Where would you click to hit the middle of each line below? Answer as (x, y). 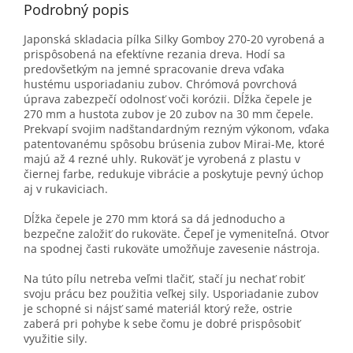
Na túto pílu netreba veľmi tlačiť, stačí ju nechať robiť (164, 278)
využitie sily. (56, 338)
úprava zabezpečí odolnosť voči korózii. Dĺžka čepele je (168, 98)
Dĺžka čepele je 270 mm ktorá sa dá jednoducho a (154, 218)
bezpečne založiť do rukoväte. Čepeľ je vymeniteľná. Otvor (176, 233)
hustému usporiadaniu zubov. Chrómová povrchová (160, 84)
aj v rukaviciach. (66, 188)
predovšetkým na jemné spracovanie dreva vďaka (154, 69)
